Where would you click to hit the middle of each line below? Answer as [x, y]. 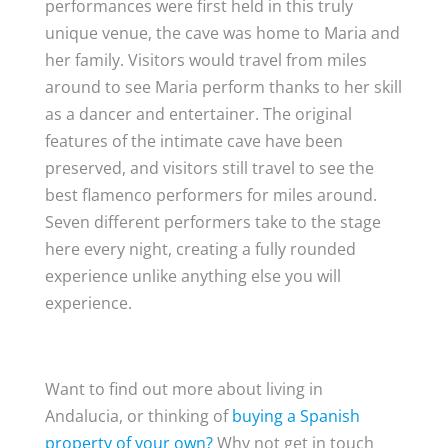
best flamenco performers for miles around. [210, 195]
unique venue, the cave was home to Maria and [222, 33]
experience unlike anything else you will [192, 276]
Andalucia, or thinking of [138, 416]
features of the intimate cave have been [193, 141]
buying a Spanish [295, 416]
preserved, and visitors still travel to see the [209, 168]
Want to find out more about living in [183, 389]
